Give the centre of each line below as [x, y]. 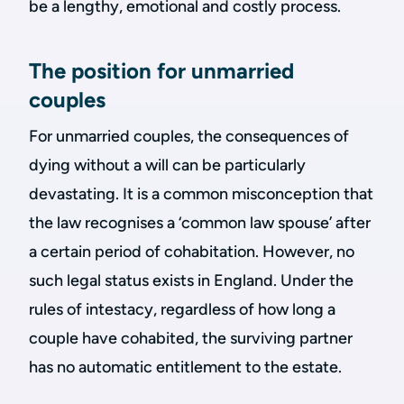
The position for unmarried [161, 71]
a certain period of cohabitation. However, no [192, 252]
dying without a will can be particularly [167, 165]
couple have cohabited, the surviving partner [191, 338]
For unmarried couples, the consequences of [189, 136]
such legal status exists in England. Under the [191, 280]
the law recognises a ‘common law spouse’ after [200, 223]
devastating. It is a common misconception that [201, 194]
